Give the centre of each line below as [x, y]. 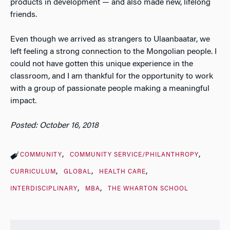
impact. [23, 101]
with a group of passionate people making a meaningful [110, 89]
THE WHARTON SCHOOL [148, 189]
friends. [24, 15]
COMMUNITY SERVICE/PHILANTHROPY [134, 155]
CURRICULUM [33, 172]
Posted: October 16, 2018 [54, 126]
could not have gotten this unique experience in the [102, 64]
